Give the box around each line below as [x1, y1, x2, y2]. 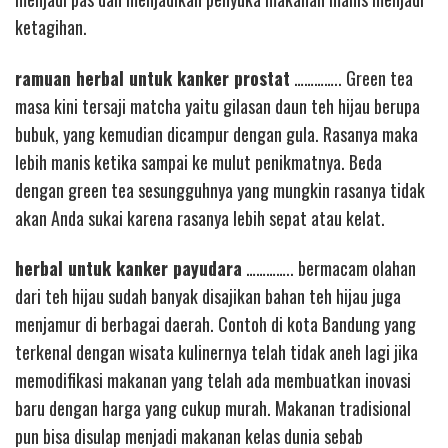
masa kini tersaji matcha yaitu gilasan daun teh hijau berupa [15, 92, 420, 119]
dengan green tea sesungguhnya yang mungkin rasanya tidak [15, 176, 425, 203]
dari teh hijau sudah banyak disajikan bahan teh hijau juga [15, 283, 401, 309]
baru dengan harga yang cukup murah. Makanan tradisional [15, 395, 411, 421]
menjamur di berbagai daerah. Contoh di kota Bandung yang [15, 311, 416, 337]
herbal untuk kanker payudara [15, 255, 242, 281]
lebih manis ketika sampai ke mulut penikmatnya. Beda [15, 148, 382, 175]
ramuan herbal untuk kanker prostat [15, 64, 290, 91]
